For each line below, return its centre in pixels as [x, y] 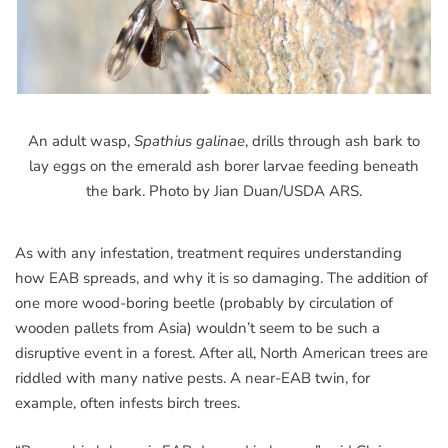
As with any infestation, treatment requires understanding [208, 253]
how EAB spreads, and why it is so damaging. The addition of [221, 278]
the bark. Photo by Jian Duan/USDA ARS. [224, 191]
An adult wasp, [81, 141]
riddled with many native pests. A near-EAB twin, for [192, 378]
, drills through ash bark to [332, 141]
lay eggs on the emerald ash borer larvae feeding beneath [224, 166]
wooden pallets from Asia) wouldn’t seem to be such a [197, 328]
